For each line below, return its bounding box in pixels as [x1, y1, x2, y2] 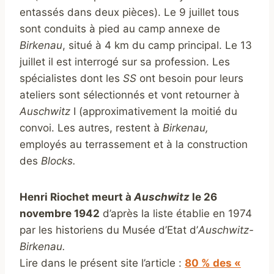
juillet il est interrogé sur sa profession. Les [20, 56, 230, 68]
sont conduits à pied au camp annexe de [20, 23, 220, 35]
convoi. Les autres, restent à [20, 122, 163, 135]
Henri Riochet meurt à [20, 191, 134, 204]
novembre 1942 [20, 207, 100, 220]
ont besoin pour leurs [136, 72, 243, 85]
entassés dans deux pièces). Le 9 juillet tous [20, 6, 239, 19]
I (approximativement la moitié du [70, 105, 237, 118]
